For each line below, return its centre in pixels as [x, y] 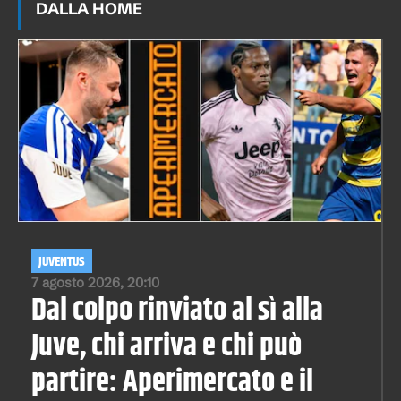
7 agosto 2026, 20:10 [95, 282]
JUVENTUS [62, 262]
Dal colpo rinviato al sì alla [177, 311]
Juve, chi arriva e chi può [166, 346]
